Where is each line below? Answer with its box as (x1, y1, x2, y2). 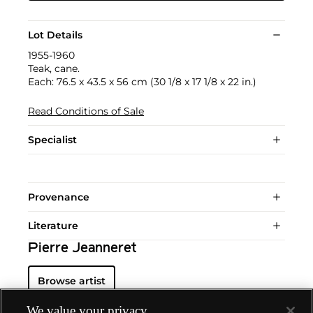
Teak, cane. (28, 61, 80, 75)
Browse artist (38, 274, 105, 287)
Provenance (28, 190, 89, 203)
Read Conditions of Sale (28, 104, 144, 117)
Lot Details (28, 28, 82, 41)
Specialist (28, 133, 77, 146)
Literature (28, 219, 78, 232)
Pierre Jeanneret (28, 241, 136, 256)
